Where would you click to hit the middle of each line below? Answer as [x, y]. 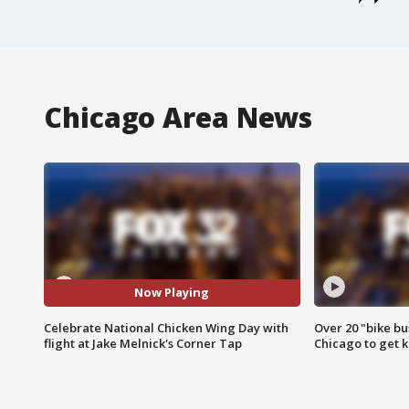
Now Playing [172, 293]
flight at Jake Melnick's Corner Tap [143, 343]
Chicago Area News [178, 117]
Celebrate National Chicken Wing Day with [166, 327]
